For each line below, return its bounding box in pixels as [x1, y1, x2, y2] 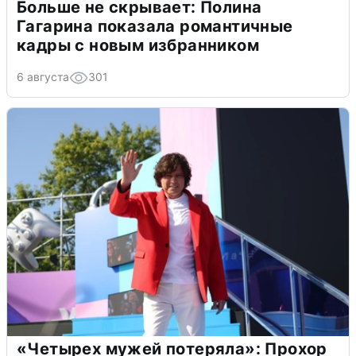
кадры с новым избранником [17, 36, 259, 56]
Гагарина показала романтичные [17, 17, 293, 37]
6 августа [17, 70, 69, 84]
